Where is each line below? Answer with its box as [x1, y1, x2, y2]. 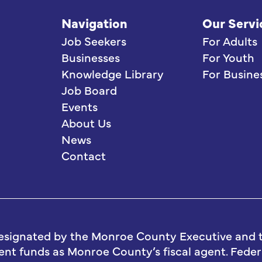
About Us [61, 115, 112, 130]
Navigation [61, 13, 127, 32]
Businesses [61, 49, 120, 65]
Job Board [61, 82, 118, 98]
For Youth [202, 49, 254, 65]
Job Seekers [61, 33, 127, 49]
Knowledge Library [61, 65, 164, 81]
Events [61, 98, 98, 114]
